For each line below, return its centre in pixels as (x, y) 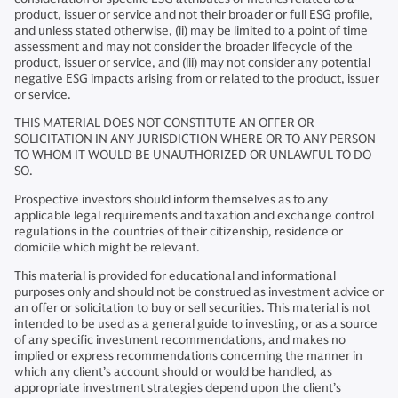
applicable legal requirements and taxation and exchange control (194, 215)
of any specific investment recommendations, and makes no (180, 340)
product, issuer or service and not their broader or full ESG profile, (194, 15)
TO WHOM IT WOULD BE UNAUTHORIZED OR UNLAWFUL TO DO (193, 155)
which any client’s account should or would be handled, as (173, 372)
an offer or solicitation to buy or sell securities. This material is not (192, 308)
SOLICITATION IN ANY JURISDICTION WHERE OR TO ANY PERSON (195, 139)
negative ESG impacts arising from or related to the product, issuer (197, 79)
